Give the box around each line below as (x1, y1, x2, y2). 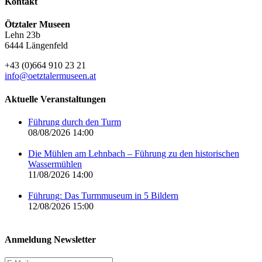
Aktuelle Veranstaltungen (5, 94, 106, 104)
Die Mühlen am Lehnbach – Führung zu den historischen (28, 148, 239, 158)
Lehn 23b (5, 30, 40, 40)
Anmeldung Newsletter (5, 235, 96, 245)
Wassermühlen (28, 158, 82, 169)
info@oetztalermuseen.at (5, 71, 96, 81)
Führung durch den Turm (28, 116, 121, 127)
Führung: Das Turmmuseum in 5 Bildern (28, 190, 178, 201)
